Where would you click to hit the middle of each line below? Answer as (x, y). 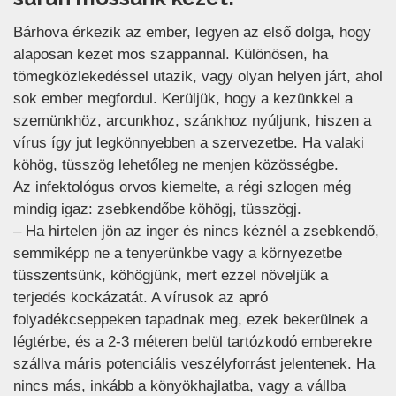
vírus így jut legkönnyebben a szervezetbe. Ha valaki (189, 142)
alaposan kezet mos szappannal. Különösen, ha (171, 54)
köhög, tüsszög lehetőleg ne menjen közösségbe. (176, 164)
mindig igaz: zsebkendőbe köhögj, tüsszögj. (157, 209)
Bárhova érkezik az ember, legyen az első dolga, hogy (192, 32)
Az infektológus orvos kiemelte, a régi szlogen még (182, 187)
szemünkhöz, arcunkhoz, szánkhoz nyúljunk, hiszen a (192, 120)
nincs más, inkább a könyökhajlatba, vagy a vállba (179, 385)
